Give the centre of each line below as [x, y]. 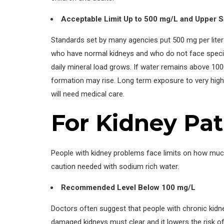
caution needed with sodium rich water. [115, 167]
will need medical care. [88, 94]
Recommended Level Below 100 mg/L [128, 188]
